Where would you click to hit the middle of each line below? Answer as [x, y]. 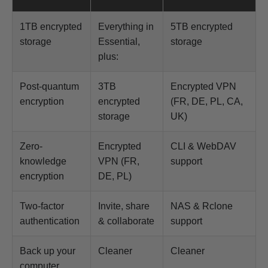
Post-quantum [49, 86]
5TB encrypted [202, 26]
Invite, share [124, 206]
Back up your [48, 251]
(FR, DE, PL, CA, [207, 101]
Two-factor [42, 206]
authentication [50, 221]
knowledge [43, 161]
